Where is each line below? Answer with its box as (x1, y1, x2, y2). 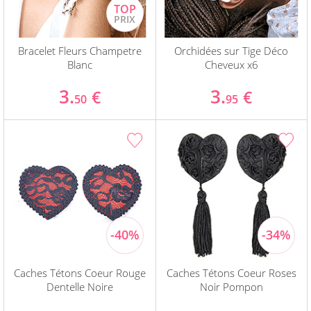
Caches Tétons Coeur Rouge (13, 266, 146, 280)
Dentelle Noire (46, 280, 113, 294)
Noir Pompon (199, 280, 263, 294)
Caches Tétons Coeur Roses (166, 266, 296, 280)
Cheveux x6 (204, 58, 258, 72)
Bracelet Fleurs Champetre (17, 44, 142, 58)
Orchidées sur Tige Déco (174, 44, 289, 58)
